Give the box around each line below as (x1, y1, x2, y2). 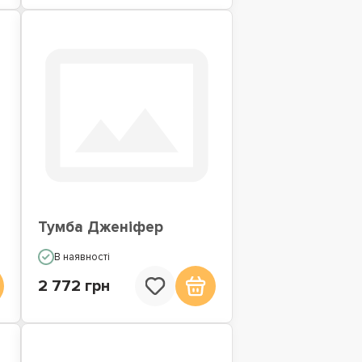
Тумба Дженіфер (37, 218, 163, 238)
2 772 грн (37, 276, 110, 297)
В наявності (53, 250, 110, 264)
